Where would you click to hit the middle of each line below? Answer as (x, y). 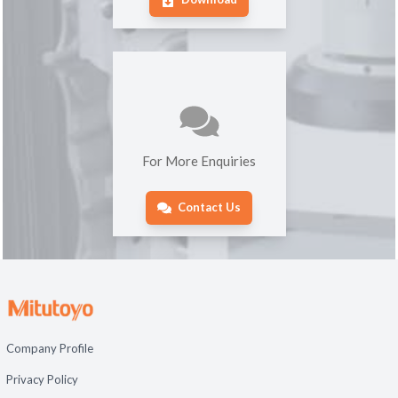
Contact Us (209, 207)
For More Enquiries (199, 161)
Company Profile (49, 349)
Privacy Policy (42, 379)
